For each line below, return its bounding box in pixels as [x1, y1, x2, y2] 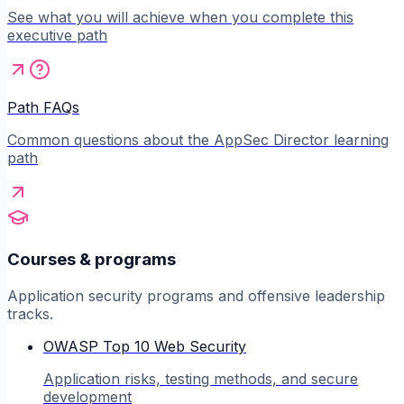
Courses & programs [7, 248, 176, 270]
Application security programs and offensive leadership [7, 286, 385, 305]
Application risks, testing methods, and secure [43, 369, 358, 388]
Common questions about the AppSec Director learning [7, 131, 389, 150]
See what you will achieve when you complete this [7, 8, 353, 27]
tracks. [7, 304, 53, 323]
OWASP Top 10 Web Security [43, 336, 246, 355]
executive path [7, 26, 107, 45]
